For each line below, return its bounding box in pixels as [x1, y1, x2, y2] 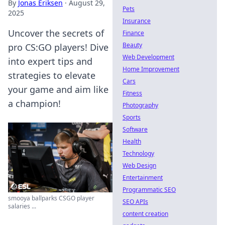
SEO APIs [123, 197, 148, 206]
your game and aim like [8, 83, 108, 95]
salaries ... [8, 201, 36, 210]
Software [123, 125, 148, 134]
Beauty [123, 41, 142, 49]
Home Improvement [123, 65, 179, 73]
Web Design [123, 161, 156, 170]
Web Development [123, 53, 174, 61]
